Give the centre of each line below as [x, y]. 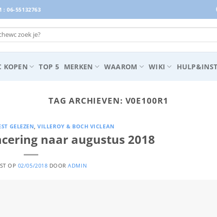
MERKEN [78, 66]
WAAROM [121, 66]
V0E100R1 [147, 100]
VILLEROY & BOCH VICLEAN [76, 126]
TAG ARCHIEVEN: [87, 100]
